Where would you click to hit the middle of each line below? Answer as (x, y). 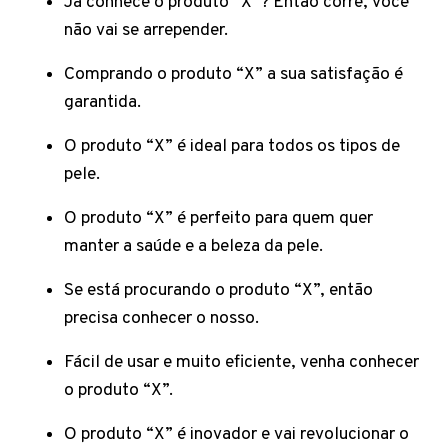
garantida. (104, 102)
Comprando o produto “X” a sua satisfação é (233, 74)
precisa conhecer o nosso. (163, 318)
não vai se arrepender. (148, 30)
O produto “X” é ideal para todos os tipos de (232, 146)
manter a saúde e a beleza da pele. (195, 246)
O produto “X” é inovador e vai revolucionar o (236, 434)
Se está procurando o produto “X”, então (218, 290)
